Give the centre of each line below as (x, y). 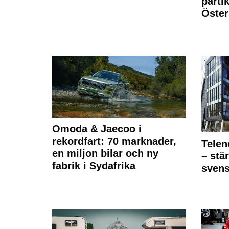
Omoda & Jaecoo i (97, 129)
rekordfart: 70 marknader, (114, 141)
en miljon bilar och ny (105, 153)
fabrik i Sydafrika (94, 165)
